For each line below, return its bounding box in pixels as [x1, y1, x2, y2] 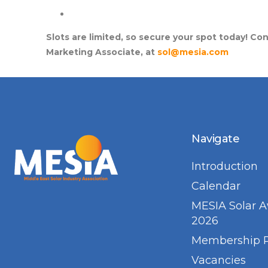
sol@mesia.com [157, 46, 229, 57]
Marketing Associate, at [46, 46, 157, 57]
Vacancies [191, 253, 246, 267]
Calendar [191, 179, 240, 193]
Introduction [191, 159, 258, 173]
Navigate [191, 132, 240, 145]
